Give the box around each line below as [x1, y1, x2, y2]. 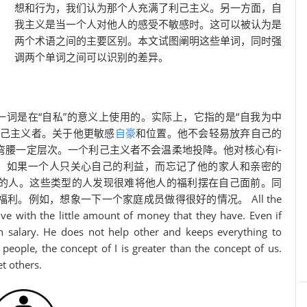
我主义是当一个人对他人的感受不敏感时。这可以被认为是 [14, 17, 282, 31]
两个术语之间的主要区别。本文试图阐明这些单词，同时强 [14, 34, 282, 47]
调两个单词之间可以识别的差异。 [14, 50, 169, 64]
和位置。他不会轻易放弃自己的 [136, 126, 282, 140]
